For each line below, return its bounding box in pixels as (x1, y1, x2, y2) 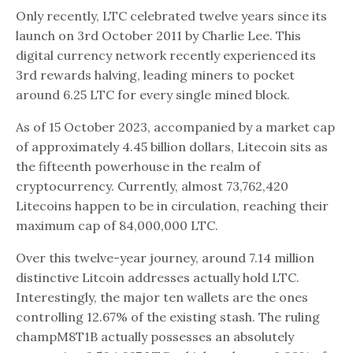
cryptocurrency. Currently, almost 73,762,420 (16, 177, 289, 194)
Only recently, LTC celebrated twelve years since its (16, 7, 328, 24)
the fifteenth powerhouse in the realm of (16, 158, 262, 174)
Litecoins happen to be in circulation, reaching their (16, 197, 329, 214)
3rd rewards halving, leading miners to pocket (16, 66, 295, 83)
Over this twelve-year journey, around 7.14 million (16, 249, 315, 266)
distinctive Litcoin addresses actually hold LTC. (16, 269, 300, 285)
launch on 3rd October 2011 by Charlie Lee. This (16, 27, 302, 43)
